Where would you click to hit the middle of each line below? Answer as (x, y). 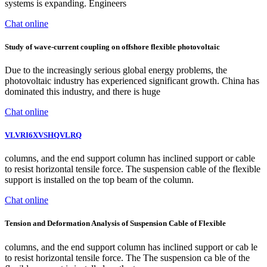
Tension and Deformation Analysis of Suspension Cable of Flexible (115, 223)
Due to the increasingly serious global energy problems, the (116, 70)
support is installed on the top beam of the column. (99, 180)
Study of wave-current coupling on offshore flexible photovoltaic (112, 46)
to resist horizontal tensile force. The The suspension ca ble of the (127, 257)
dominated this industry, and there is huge (83, 91)
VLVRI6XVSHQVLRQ (43, 135)
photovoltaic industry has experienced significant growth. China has (132, 80)
